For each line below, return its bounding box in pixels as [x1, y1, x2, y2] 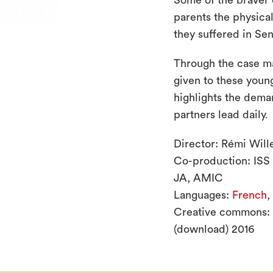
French [232, 190, 267, 200]
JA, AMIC [173, 172, 223, 183]
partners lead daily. [173, 109, 268, 120]
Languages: [173, 190, 232, 200]
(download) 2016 [173, 224, 254, 235]
